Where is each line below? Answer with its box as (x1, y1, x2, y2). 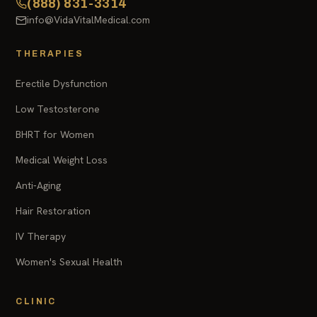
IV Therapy (16, 230, 67, 243)
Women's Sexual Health (16, 255, 123, 269)
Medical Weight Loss (16, 154, 108, 167)
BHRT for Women (16, 128, 95, 142)
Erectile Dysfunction (16, 77, 108, 91)
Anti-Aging (16, 179, 62, 192)
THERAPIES (16, 49, 83, 59)
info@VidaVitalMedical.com (27, 13, 151, 27)
